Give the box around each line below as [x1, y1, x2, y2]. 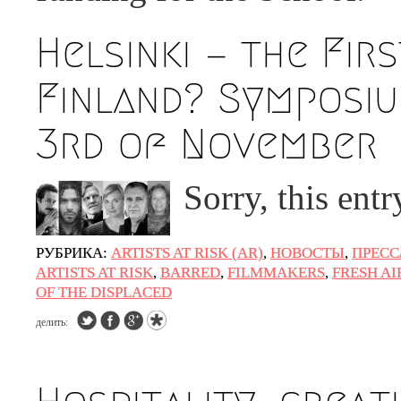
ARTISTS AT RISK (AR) [111, 244, 263, 261]
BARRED [160, 264, 220, 281]
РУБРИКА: [36, 244, 107, 261]
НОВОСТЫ [270, 244, 345, 261]
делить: [36, 316, 68, 328]
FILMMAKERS [227, 264, 325, 281]
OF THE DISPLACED [36, 284, 172, 301]
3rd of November [36, 122, 378, 166]
